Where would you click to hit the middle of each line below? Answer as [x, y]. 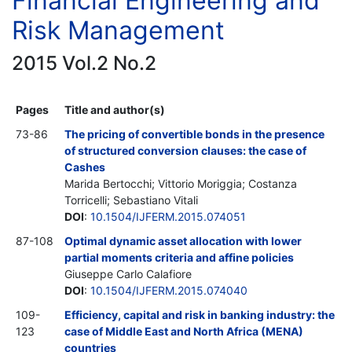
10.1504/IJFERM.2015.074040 [169, 290]
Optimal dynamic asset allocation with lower [183, 240]
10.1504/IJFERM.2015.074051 [168, 216]
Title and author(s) [115, 109]
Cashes [85, 167]
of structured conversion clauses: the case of [185, 150]
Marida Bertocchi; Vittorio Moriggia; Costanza [181, 183]
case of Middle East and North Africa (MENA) [184, 331]
